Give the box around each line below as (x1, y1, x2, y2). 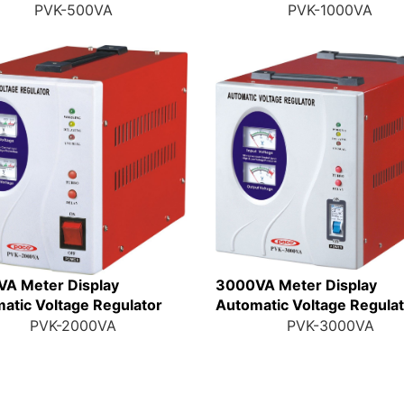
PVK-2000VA (30, 316, 117, 335)
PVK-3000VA (286, 316, 374, 335)
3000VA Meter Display (215, 276, 377, 295)
